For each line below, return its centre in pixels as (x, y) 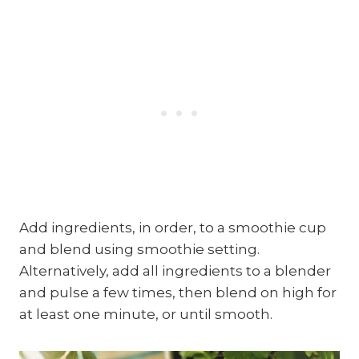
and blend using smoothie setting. (139, 249)
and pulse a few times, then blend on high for (178, 292)
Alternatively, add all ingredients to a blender (175, 270)
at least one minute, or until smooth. (146, 314)
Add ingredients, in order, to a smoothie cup (173, 227)
